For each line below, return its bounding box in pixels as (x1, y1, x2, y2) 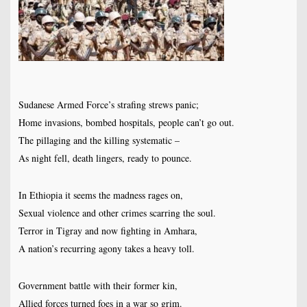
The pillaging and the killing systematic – (18, 134, 180, 147)
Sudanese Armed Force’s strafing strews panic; (18, 98, 199, 112)
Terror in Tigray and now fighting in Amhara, (18, 224, 197, 238)
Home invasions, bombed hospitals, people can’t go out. (18, 116, 234, 130)
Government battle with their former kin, (18, 279, 177, 293)
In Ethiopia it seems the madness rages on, (18, 188, 183, 202)
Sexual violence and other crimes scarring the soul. (18, 206, 216, 220)
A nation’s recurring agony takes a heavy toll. (18, 242, 195, 256)
